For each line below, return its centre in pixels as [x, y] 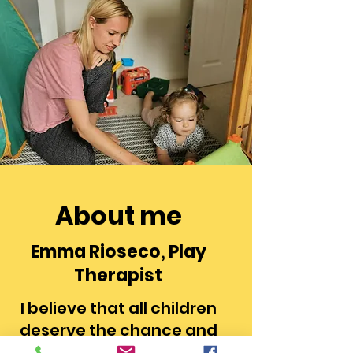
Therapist [118, 275]
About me [118, 216]
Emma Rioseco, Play [118, 252]
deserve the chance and [118, 330]
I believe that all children [118, 308]
